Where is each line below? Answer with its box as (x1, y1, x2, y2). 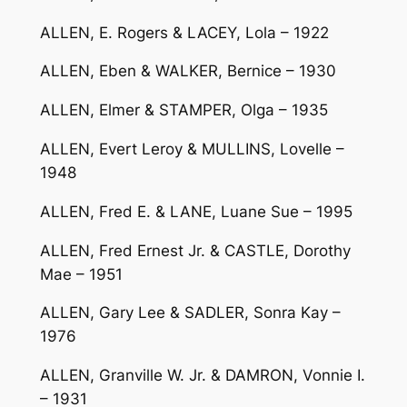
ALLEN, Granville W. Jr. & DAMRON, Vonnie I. (39, 366, 365, 385)
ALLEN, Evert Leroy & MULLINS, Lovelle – (39, 139, 344, 158)
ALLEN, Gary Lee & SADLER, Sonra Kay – (39, 303, 341, 323)
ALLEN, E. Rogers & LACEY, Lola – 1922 (39, 23, 329, 42)
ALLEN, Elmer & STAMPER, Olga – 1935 (39, 101, 328, 120)
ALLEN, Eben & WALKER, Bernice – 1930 (39, 62, 336, 81)
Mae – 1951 (39, 264, 123, 283)
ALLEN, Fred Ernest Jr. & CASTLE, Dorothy (39, 241, 351, 260)
